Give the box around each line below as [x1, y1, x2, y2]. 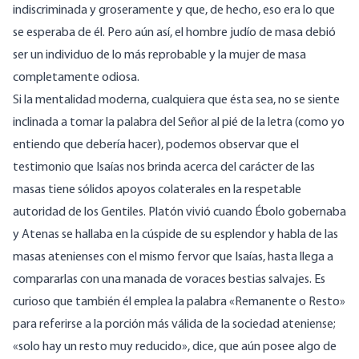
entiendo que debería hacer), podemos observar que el [13, 139, 299, 152]
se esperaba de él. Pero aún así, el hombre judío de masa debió [13, 26, 336, 40]
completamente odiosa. [13, 71, 139, 85]
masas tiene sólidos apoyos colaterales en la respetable [13, 184, 301, 197]
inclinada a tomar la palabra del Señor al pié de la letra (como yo [13, 116, 345, 130]
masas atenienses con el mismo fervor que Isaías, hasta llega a [13, 251, 333, 264]
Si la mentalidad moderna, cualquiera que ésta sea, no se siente [13, 94, 340, 107]
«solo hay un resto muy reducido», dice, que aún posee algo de [13, 341, 337, 354]
